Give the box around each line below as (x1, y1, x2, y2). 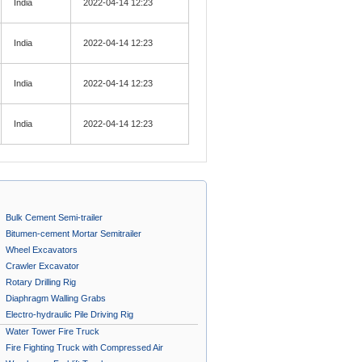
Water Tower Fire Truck (6, 326, 99, 336)
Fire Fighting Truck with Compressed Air (6, 343, 163, 352)
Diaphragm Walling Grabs (6, 293, 106, 303)
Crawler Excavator (6, 261, 79, 271)
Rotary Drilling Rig (6, 277, 76, 287)
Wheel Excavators (6, 245, 78, 255)
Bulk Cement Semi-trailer (6, 213, 103, 222)
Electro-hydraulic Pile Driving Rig (6, 309, 133, 319)
